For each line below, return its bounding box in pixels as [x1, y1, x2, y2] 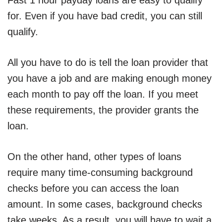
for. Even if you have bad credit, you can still [7, 10, 202, 22]
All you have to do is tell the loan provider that [7, 57, 208, 68]
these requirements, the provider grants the [7, 105, 199, 116]
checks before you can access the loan [7, 183, 179, 194]
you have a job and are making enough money [7, 73, 212, 84]
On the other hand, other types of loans [7, 151, 181, 163]
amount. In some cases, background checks [7, 199, 202, 210]
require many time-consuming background [7, 167, 193, 178]
